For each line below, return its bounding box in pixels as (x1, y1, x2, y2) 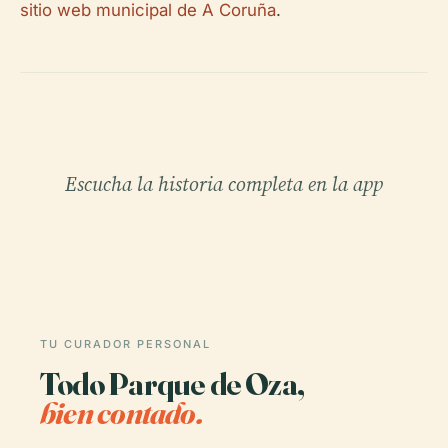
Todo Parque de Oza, (40, 363, 305, 403)
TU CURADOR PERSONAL (40, 336, 211, 351)
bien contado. (40, 392, 203, 432)
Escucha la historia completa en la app (65, 169, 383, 198)
